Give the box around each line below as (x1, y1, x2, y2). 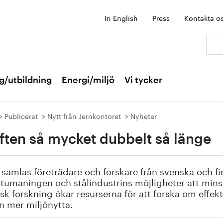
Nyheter (130, 110, 157, 121)
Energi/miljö (62, 76, 114, 85)
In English (105, 12, 138, 23)
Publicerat (4, 110, 38, 121)
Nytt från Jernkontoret (47, 110, 121, 121)
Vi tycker (124, 76, 162, 85)
